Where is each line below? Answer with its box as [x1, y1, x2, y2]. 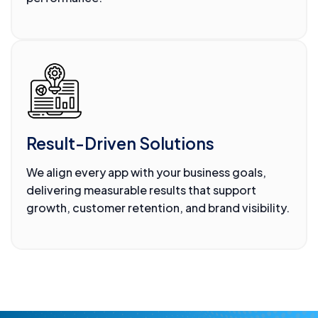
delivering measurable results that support [26, 182, 256, 198]
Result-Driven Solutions [26, 133, 214, 154]
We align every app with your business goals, [26, 165, 266, 180]
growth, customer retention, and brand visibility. [26, 200, 290, 216]
